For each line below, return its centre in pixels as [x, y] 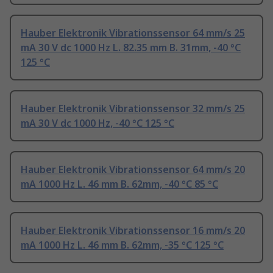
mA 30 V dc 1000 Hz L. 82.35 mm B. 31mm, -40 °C [131, 48]
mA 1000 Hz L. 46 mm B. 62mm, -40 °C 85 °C [119, 184]
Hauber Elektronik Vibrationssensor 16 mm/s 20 [133, 231]
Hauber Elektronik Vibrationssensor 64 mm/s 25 [133, 33]
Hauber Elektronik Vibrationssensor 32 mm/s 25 [133, 109]
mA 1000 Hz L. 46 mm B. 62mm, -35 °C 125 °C [122, 245]
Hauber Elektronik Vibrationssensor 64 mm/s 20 [133, 170]
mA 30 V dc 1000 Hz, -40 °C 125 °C [97, 123]
